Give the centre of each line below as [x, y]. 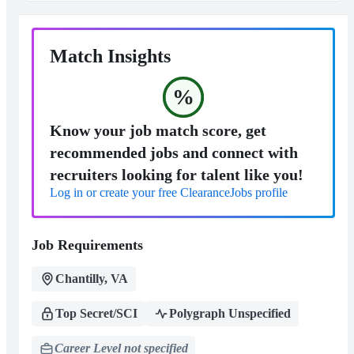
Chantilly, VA [92, 279]
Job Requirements [87, 245]
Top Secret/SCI [96, 314]
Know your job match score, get [158, 131]
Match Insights [110, 56]
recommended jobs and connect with [174, 153]
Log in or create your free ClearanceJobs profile [169, 193]
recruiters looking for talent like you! [177, 175]
